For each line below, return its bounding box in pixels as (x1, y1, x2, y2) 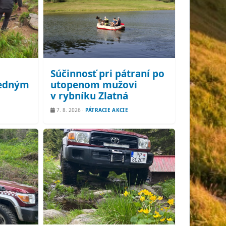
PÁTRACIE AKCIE (85, 106, 128, 114)
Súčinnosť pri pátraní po (50, 67, 164, 80)
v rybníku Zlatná (50, 89, 128, 102)
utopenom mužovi (50, 78, 137, 91)
